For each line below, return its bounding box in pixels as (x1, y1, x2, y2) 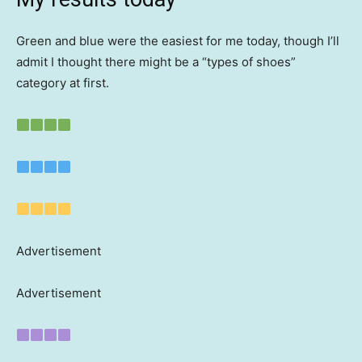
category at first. (16, 75, 109, 91)
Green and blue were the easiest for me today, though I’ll (16, 33, 339, 49)
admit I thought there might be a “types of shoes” (16, 54, 296, 70)
